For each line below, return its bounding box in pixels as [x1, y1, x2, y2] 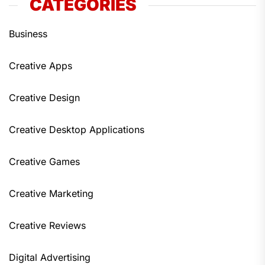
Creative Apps [9, 60, 72, 72]
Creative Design [9, 92, 80, 104]
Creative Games [9, 156, 80, 167]
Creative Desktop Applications [9, 124, 144, 135]
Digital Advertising [9, 251, 91, 263]
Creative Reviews [9, 219, 86, 231]
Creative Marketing [9, 188, 93, 199]
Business [9, 28, 47, 40]
